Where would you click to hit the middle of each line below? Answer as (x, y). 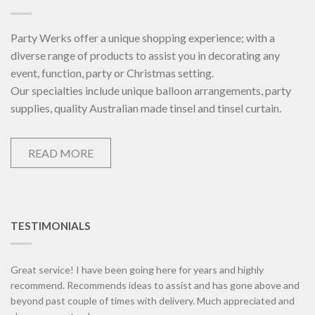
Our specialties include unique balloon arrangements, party (151, 90)
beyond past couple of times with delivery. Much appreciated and (153, 300)
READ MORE (61, 153)
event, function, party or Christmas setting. (112, 72)
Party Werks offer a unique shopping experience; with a (143, 37)
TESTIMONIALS (51, 225)
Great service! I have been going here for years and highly (137, 269)
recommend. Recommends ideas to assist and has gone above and (155, 285)
